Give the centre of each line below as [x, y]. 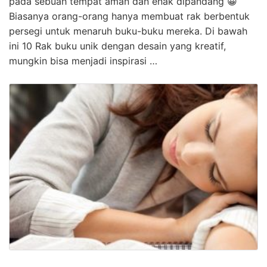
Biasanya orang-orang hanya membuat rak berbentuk [129, 16]
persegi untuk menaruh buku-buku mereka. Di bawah [128, 31]
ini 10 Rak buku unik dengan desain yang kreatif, [117, 46]
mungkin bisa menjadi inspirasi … [83, 61]
